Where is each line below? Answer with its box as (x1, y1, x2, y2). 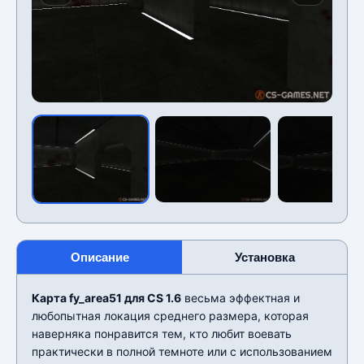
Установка (234, 249, 295, 264)
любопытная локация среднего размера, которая (32, 308, 309, 323)
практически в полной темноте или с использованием (32, 344, 332, 358)
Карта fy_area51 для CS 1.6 (32, 290, 181, 305)
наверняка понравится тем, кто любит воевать (32, 326, 292, 340)
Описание (70, 249, 129, 264)
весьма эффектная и (181, 290, 300, 305)
